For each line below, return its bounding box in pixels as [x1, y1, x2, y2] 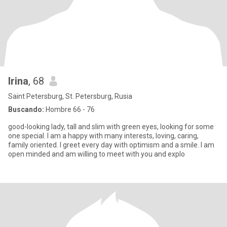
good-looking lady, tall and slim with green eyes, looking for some [8, 123, 214, 131]
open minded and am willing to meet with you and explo [8, 150, 185, 158]
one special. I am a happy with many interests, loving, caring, [8, 132, 199, 140]
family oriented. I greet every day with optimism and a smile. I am [8, 141, 214, 149]
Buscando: [8, 105, 44, 113]
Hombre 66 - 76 [44, 105, 95, 113]
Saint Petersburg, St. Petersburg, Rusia [8, 92, 132, 100]
